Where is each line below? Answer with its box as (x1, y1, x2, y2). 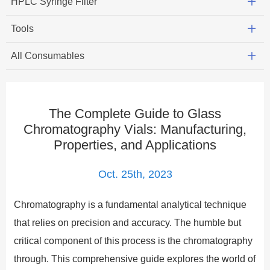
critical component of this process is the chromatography (13, 235, 253, 246)
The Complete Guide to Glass (49, 105, 221, 121)
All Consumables (11, 50, 84, 61)
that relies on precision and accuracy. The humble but (13, 217, 241, 228)
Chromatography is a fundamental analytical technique (13, 199, 246, 210)
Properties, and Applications (54, 137, 216, 152)
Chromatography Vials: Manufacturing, (24, 121, 246, 137)
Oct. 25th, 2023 (98, 168, 172, 180)
